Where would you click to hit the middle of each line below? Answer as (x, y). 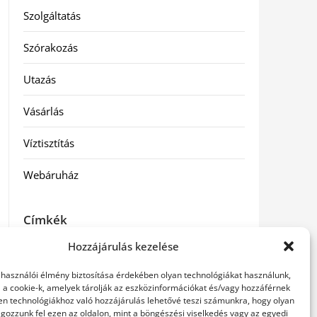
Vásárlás (43, 111)
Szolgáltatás (52, 16)
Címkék (45, 220)
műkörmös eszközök (125, 256)
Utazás (39, 79)
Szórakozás (50, 47)
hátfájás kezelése (54, 256)
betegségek (44, 273)
